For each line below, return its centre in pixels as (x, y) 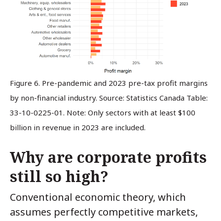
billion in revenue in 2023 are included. (78, 127)
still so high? (59, 177)
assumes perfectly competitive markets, (104, 212)
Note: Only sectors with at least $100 (131, 112)
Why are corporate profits (108, 157)
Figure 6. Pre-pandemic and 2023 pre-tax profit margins (109, 83)
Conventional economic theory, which (98, 197)
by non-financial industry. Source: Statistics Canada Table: (109, 97)
